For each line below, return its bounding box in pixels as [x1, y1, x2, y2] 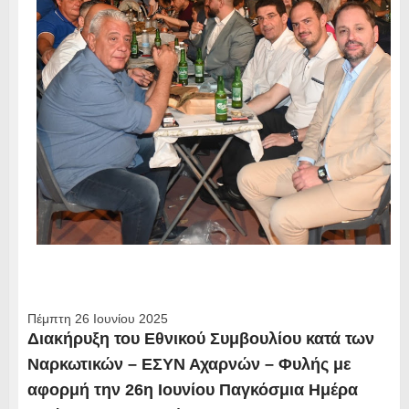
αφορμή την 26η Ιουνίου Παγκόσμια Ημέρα [26, 380, 358, 399]
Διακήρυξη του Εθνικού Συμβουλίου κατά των [26, 329, 374, 348]
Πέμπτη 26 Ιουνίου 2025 [26, 310, 168, 326]
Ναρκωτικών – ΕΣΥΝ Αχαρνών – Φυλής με [26, 354, 351, 373]
